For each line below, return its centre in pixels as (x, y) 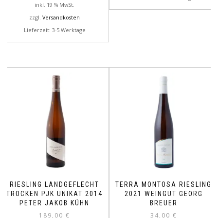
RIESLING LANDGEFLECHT (54, 185)
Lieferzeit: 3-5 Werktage (54, 30)
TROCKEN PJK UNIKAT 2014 (54, 194)
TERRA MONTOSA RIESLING (163, 185)
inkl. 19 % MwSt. (54, 5)
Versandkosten (61, 18)
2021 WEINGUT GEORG (163, 194)
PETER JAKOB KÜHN (54, 203)
